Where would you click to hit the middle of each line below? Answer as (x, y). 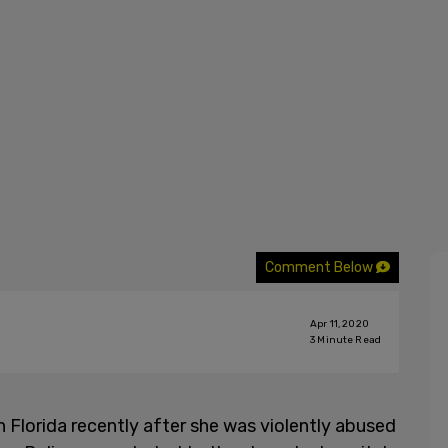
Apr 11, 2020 (339, 324)
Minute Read (348, 340)
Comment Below (320, 267)
